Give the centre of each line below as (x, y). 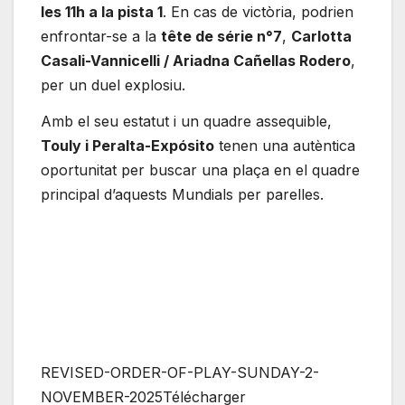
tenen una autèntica (285, 145)
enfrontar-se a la (101, 36)
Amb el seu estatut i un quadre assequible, (186, 121)
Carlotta (321, 36)
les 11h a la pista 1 (102, 11)
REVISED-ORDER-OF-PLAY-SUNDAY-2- (180, 373)
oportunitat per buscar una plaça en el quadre (200, 170)
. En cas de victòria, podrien (258, 11)
